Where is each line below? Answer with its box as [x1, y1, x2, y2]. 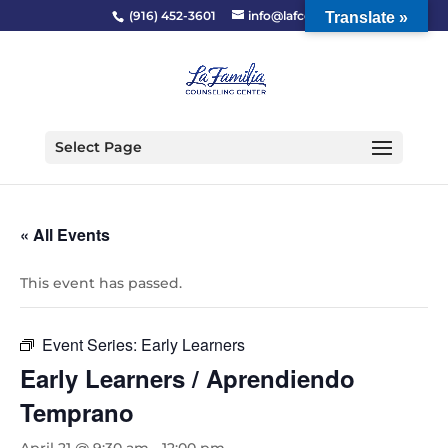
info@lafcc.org [248, 8, 336, 23]
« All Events [20, 223, 110, 246]
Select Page [54, 138, 142, 156]
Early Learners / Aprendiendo [20, 361, 355, 395]
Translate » [325, 9, 408, 26]
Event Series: [42, 333, 141, 356]
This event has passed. [20, 274, 182, 292]
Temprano [20, 395, 134, 429]
